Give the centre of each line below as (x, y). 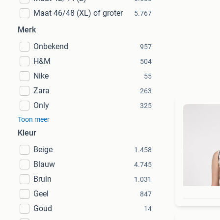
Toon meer (34, 119)
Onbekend (51, 46)
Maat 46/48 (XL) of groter (78, 13)
